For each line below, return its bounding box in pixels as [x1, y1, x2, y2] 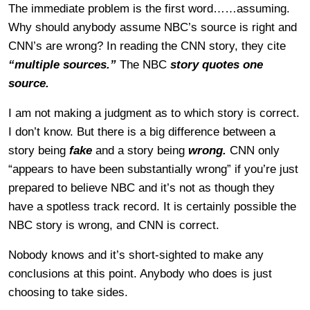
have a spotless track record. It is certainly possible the [8, 199, 296, 213]
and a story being [92, 143, 188, 157]
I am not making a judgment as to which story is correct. [8, 106, 300, 120]
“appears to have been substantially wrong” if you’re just [8, 162, 298, 176]
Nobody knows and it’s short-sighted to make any [8, 248, 264, 262]
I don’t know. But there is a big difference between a [8, 125, 275, 138]
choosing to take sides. [8, 285, 128, 299]
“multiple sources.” [8, 57, 116, 71]
